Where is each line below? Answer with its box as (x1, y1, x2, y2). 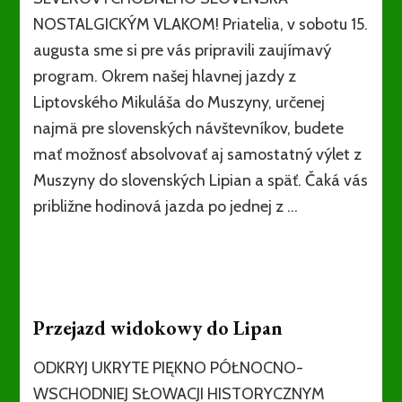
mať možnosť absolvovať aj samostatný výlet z (33, 144, 363, 164)
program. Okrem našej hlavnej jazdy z (33, 66, 297, 86)
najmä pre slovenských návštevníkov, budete (33, 118, 345, 138)
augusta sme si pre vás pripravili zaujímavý (33, 40, 332, 60)
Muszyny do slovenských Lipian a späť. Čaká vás (33, 170, 369, 190)
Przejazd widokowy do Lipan (33, 315, 284, 341)
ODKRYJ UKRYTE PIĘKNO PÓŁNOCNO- (33, 358, 304, 378)
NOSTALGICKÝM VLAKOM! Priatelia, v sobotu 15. (33, 14, 369, 34)
